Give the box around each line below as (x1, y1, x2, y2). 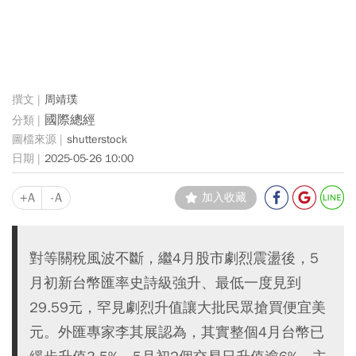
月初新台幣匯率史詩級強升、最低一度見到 (29, 273, 301, 292)
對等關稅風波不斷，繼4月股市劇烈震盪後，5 (29, 248, 319, 267)
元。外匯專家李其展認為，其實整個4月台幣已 (29, 322, 324, 341)
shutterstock (67, 133, 127, 147)
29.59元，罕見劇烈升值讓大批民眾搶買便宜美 (29, 297, 326, 316)
